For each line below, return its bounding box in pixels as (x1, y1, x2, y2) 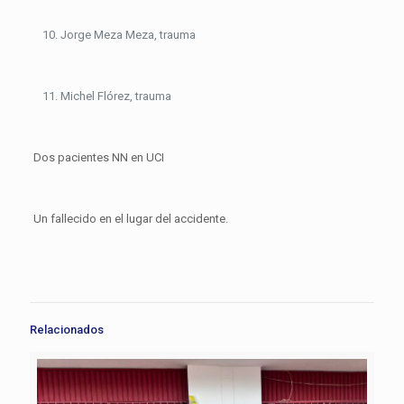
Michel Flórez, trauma (60, 89, 171, 104)
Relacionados (30, 323, 104, 337)
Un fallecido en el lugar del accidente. (32, 212, 228, 226)
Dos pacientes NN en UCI (32, 151, 164, 165)
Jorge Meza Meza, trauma (60, 28, 196, 42)
